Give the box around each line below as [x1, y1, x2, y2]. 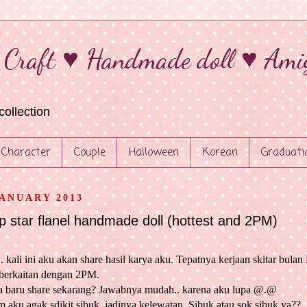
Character [1, 144, 51, 161]
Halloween [129, 144, 179, 161]
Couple [74, 144, 106, 161]
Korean [202, 144, 238, 161]
